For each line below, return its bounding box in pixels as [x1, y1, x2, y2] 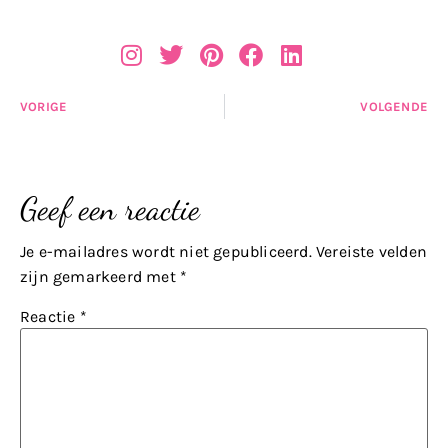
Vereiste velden [316, 241, 428, 261]
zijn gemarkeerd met [20, 266, 180, 286]
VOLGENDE [360, 98, 428, 114]
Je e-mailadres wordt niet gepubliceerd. [20, 241, 312, 261]
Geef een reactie [20, 189, 201, 228]
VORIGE [20, 98, 68, 114]
